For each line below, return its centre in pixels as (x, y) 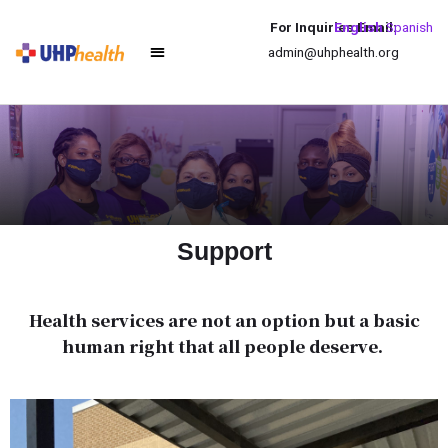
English (358, 27)
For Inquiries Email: (333, 27)
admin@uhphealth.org (333, 52)
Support (224, 250)
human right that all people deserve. (224, 345)
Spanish (409, 27)
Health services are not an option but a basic (224, 319)
